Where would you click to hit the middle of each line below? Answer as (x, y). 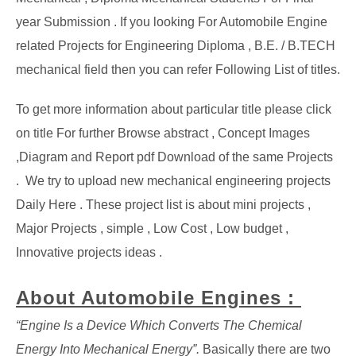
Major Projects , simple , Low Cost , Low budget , (152, 228)
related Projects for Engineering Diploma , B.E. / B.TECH (176, 46)
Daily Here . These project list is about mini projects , (163, 205)
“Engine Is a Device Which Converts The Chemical (159, 325)
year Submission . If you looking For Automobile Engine (172, 22)
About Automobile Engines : (159, 298)
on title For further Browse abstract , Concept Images (163, 133)
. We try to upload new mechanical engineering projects (173, 181)
